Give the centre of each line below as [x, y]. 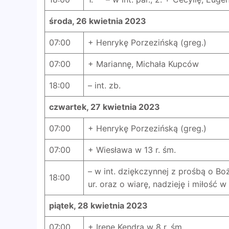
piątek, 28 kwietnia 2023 [98, 205]
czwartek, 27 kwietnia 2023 [105, 107]
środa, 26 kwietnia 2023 [98, 21]
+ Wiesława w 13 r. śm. [132, 150]
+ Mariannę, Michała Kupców [143, 64]
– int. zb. [104, 85]
